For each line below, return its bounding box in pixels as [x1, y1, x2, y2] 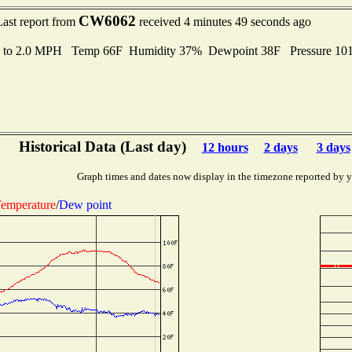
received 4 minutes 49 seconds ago [135, 15, 311, 28]
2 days [263, 141, 298, 154]
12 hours [201, 141, 248, 154]
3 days [316, 141, 350, 154]
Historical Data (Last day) [18, 138, 186, 155]
